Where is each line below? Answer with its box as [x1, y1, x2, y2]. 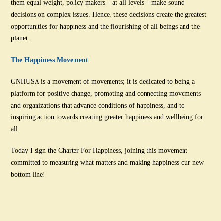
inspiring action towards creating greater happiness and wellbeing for [11, 113, 204, 121]
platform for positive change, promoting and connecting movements [11, 89, 201, 97]
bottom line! [11, 170, 46, 178]
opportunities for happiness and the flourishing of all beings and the [11, 22, 200, 30]
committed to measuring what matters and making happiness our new [11, 158, 204, 166]
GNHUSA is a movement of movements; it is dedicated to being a [11, 77, 195, 85]
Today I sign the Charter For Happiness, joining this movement [11, 147, 188, 154]
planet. [11, 34, 30, 42]
